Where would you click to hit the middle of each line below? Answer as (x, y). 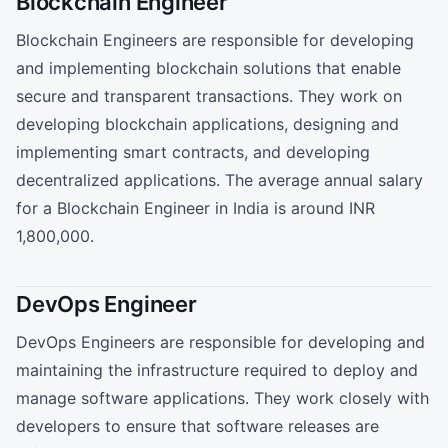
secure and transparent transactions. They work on (209, 96)
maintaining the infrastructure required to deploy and (217, 369)
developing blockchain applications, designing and (207, 124)
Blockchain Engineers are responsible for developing (215, 40)
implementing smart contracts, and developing (193, 152)
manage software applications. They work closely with (222, 397)
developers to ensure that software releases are (197, 425)
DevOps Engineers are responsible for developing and (220, 341)
